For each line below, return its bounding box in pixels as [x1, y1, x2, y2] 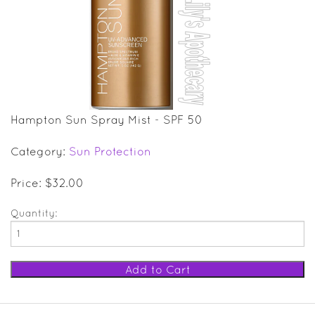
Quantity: [11, 207, 57, 219]
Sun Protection [69, 144, 151, 157]
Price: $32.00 [11, 176, 84, 189]
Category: [11, 144, 69, 157]
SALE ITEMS [7, 11, 57, 22]
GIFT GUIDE [7, 41, 54, 52]
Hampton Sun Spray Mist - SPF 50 [11, 112, 202, 126]
